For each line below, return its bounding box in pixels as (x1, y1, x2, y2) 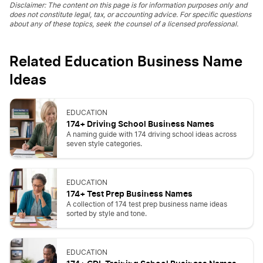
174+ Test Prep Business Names (66, 188, 193, 199)
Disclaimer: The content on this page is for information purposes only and (9, 2, 247, 9)
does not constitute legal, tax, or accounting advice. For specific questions (9, 11, 251, 19)
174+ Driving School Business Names (66, 119, 214, 129)
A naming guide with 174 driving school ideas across (66, 131, 237, 139)
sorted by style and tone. (66, 210, 147, 218)
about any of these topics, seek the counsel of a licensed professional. (9, 21, 238, 28)
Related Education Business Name (9, 53, 242, 70)
